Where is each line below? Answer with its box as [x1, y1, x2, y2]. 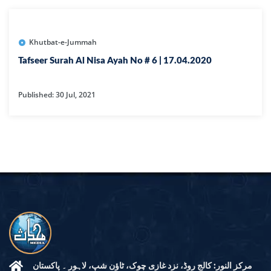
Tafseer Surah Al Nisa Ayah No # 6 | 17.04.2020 [18, 56, 212, 66]
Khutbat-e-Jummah [29, 37, 97, 47]
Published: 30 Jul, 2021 [18, 90, 96, 100]
